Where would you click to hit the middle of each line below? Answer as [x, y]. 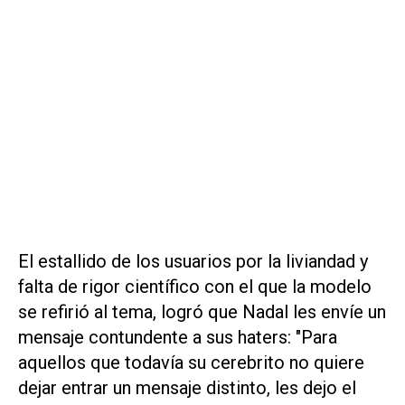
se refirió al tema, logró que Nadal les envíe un [202, 312]
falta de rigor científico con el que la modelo [195, 287]
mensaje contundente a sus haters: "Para [178, 338]
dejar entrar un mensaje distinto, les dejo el [187, 388]
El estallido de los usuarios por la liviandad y [193, 262]
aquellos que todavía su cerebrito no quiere [191, 363]
